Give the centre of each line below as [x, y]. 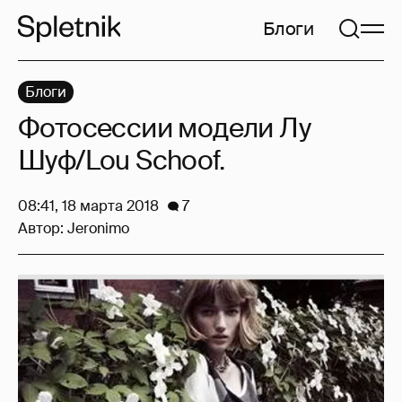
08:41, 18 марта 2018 [88, 206]
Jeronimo [98, 228]
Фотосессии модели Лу [164, 128]
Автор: [43, 228]
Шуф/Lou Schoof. [121, 160]
